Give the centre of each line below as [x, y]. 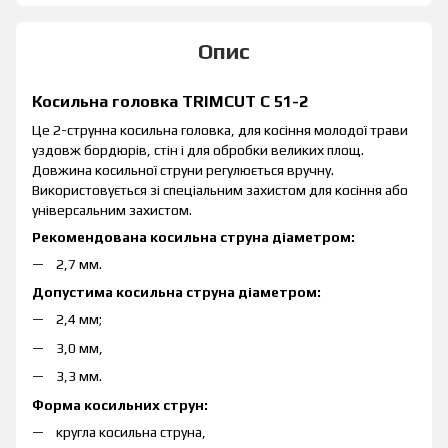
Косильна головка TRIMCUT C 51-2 [170, 101]
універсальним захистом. [112, 210]
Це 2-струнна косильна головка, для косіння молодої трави [220, 130]
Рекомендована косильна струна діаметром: [193, 237]
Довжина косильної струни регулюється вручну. [183, 170]
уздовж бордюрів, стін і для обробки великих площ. [198, 150]
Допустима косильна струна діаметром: [176, 292]
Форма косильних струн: [120, 404]
